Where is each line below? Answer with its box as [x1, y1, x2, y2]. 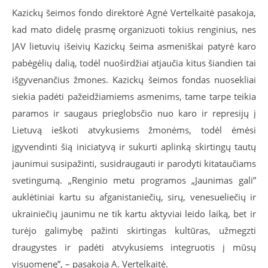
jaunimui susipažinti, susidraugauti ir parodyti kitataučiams [12, 157, 256, 170]
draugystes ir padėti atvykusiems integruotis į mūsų [12, 241, 256, 254]
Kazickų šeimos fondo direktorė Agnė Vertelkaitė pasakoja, [12, 7, 256, 19]
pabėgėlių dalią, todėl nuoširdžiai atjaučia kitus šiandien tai [12, 57, 256, 69]
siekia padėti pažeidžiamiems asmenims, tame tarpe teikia [12, 90, 256, 103]
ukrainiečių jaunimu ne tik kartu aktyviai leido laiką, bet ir [12, 208, 256, 220]
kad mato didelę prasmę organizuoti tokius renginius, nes [12, 23, 256, 36]
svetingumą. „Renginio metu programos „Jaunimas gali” [12, 174, 256, 187]
